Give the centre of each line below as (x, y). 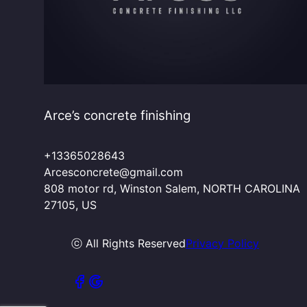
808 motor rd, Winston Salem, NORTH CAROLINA (172, 189)
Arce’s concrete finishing (117, 116)
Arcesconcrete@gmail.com (113, 172)
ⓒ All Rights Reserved (128, 244)
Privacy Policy (222, 244)
